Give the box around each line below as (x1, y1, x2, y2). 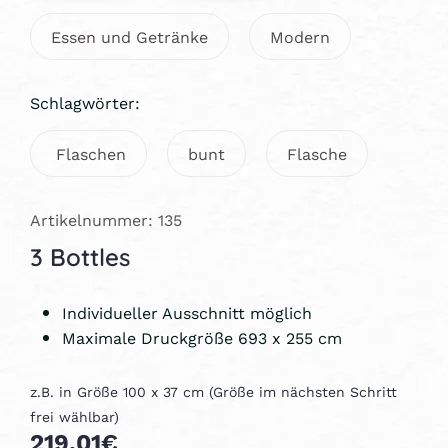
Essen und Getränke (51, 24, 208, 48)
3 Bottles (30, 237, 130, 273)
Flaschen (51, 141, 126, 165)
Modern (270, 24, 330, 48)
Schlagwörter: (30, 90, 140, 114)
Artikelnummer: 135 (30, 207, 182, 231)
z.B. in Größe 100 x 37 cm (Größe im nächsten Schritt (30, 381, 397, 402)
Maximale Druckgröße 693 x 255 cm (62, 325, 342, 349)
